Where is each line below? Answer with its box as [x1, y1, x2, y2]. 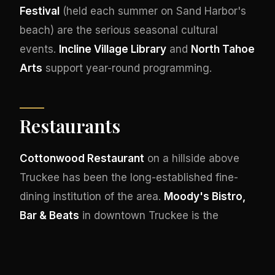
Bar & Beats [20, 209, 79, 222]
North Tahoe [191, 42, 255, 55]
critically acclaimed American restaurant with [20, 228, 244, 241]
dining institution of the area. [20, 190, 164, 203]
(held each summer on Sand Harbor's [60, 4, 246, 17]
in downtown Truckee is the [79, 209, 219, 222]
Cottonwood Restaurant [20, 152, 144, 165]
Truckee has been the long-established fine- [20, 171, 238, 184]
